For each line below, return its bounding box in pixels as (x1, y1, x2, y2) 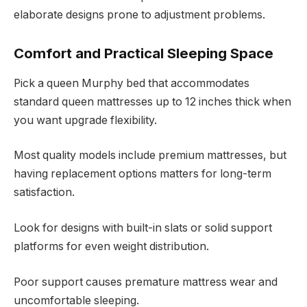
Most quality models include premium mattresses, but (14, 149, 286, 162)
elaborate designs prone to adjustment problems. (14, 8, 265, 21)
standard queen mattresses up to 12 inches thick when (14, 95, 291, 108)
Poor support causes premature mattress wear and (14, 275, 278, 288)
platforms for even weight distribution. (14, 240, 209, 254)
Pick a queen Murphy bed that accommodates (14, 76, 249, 90)
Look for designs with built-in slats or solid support (14, 221, 272, 235)
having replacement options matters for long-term (14, 167, 271, 181)
